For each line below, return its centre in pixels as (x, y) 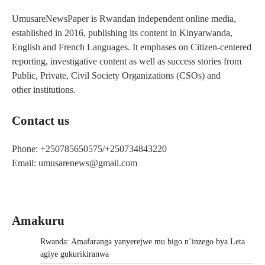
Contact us (41, 121)
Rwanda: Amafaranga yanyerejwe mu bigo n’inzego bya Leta (143, 241)
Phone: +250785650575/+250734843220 (89, 148)
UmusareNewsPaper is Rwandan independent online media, (124, 19)
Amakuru (38, 220)
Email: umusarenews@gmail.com (75, 163)
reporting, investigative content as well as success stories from (127, 62)
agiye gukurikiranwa (75, 254)
